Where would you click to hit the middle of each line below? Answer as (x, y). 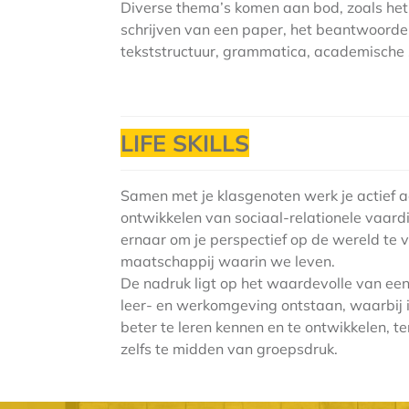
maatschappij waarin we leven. (228, 261)
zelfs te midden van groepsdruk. (229, 349)
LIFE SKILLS (185, 143)
